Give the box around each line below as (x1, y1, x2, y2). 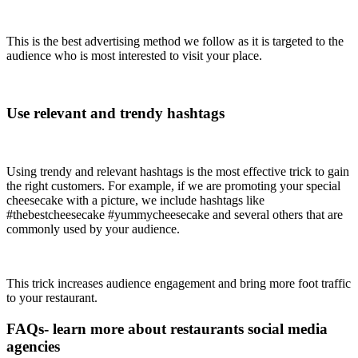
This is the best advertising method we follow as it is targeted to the (6, 34, 344, 48)
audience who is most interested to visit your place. (6, 48, 265, 62)
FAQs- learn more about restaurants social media (6, 320, 328, 337)
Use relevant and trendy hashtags (6, 105, 225, 122)
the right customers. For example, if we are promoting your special (6, 179, 340, 193)
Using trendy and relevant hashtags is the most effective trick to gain (6, 165, 349, 178)
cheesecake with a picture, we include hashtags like (6, 193, 265, 207)
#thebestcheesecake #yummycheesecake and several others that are (6, 208, 343, 221)
